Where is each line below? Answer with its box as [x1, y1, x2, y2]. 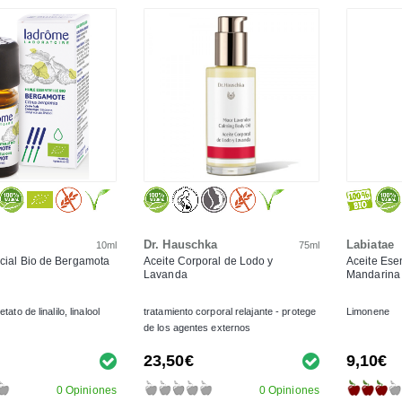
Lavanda [144, 268, 188, 281]
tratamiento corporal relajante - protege [144, 306, 317, 317]
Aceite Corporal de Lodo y [144, 255, 274, 267]
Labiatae [346, 238, 394, 251]
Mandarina [346, 268, 400, 281]
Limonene [346, 306, 389, 317]
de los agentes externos [144, 322, 251, 333]
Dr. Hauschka [144, 238, 218, 251]
